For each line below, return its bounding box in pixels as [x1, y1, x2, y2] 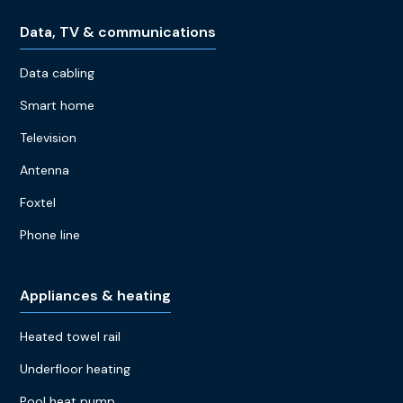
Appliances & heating [20, 285, 172, 305]
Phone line [20, 226, 81, 243]
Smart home [20, 96, 95, 113]
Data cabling [20, 64, 95, 81]
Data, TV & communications [20, 22, 217, 41]
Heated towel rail [20, 327, 121, 345]
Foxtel [20, 193, 57, 210]
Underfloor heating [20, 360, 131, 377]
